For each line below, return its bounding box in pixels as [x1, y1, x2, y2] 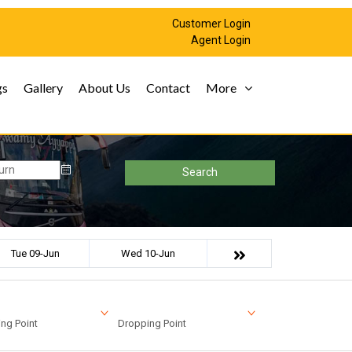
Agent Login [191, 34, 251, 46]
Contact [146, 80, 190, 95]
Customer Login [172, 17, 251, 30]
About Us [79, 80, 130, 95]
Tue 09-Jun [11, 247, 60, 259]
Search [181, 166, 218, 179]
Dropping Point [118, 317, 186, 329]
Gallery [24, 80, 63, 95]
